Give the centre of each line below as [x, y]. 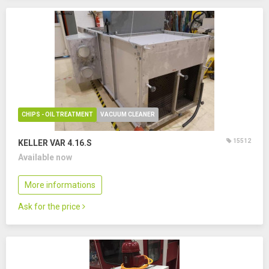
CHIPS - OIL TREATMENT [57, 114]
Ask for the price [50, 207]
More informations [60, 185]
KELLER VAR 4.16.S [55, 143]
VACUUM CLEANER [128, 114]
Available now [45, 157]
